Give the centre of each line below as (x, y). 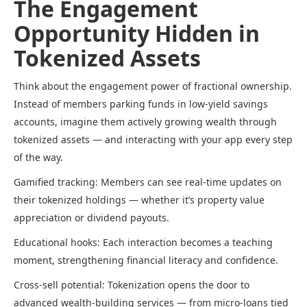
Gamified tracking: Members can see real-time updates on (148, 182)
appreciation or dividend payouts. (91, 218)
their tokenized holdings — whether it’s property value (139, 200)
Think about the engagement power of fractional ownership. (153, 86)
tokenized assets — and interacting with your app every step (153, 140)
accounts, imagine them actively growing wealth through (145, 122)
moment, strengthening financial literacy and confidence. (146, 260)
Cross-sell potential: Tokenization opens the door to (132, 285)
